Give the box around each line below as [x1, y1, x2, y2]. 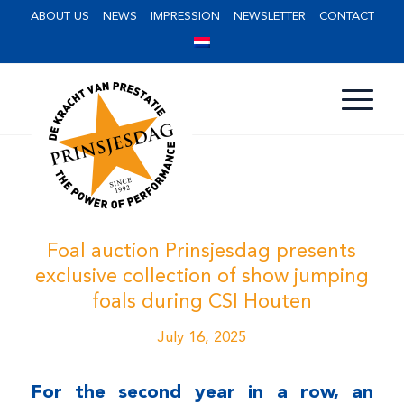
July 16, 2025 [157, 330, 246, 345]
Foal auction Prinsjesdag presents [47, 242, 357, 262]
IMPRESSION [150, 11, 220, 23]
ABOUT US [30, 11, 89, 23]
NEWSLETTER [233, 11, 306, 23]
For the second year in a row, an [30, 382, 374, 402]
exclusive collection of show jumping [34, 267, 369, 287]
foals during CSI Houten [91, 292, 312, 312]
